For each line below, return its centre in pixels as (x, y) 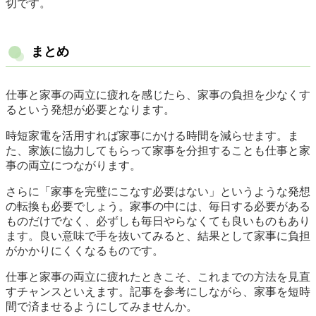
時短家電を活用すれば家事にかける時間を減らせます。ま (152, 136)
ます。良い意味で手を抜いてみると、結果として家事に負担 (158, 236)
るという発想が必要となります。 (90, 110)
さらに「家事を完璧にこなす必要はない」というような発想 (158, 192)
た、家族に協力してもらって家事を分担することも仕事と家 (158, 151)
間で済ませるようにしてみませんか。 (102, 307)
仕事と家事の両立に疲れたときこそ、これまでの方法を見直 (158, 277)
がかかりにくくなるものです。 (85, 251)
